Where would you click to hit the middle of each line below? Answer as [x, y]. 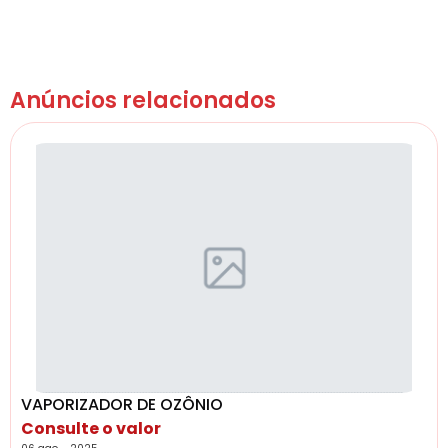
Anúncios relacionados [143, 101]
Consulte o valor [91, 429]
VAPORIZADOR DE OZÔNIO [122, 405]
